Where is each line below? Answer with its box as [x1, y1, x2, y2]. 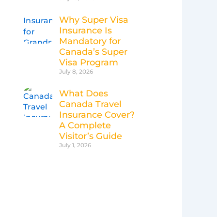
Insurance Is [59, 25, 112, 36]
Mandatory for [59, 36, 121, 47]
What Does [59, 88, 108, 99]
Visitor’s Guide [59, 131, 122, 142]
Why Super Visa [59, 15, 128, 26]
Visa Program [59, 57, 118, 68]
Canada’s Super [59, 46, 127, 58]
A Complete [59, 120, 111, 131]
